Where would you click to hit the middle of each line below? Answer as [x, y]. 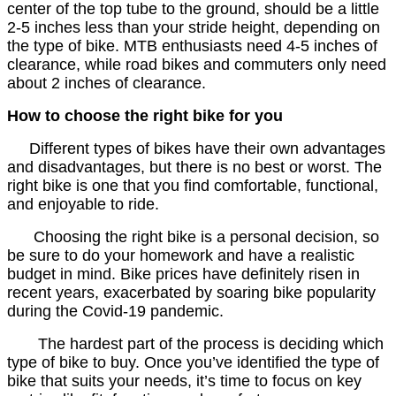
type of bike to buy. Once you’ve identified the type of [193, 363]
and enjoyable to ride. [83, 205]
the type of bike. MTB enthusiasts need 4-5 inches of [192, 46]
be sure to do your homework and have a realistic [181, 256]
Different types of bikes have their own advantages [207, 149]
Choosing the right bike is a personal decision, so [206, 237]
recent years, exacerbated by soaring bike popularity [191, 293]
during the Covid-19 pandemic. [115, 312]
